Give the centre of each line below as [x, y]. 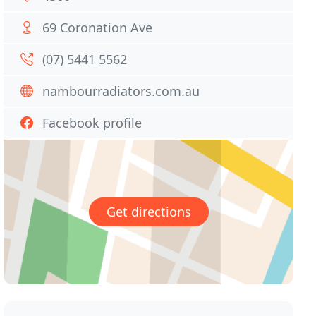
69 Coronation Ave [98, 28]
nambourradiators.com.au [121, 91]
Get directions [148, 212]
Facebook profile [92, 123]
